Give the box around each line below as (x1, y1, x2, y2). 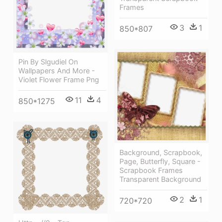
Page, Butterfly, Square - (119, 157, 201, 166)
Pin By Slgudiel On (18, 57, 78, 66)
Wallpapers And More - (18, 66, 95, 75)
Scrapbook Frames (119, 166, 183, 175)
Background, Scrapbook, (119, 148, 202, 157)
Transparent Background (119, 175, 201, 184)
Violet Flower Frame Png (18, 75, 99, 84)
